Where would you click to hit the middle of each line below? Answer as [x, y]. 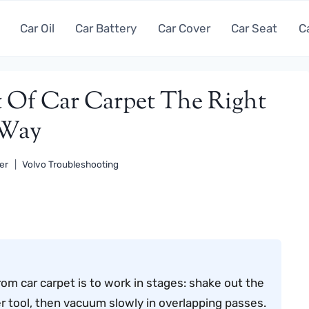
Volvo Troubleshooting [71, 165]
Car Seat [255, 28]
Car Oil [37, 28]
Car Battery [106, 28]
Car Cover [184, 28]
